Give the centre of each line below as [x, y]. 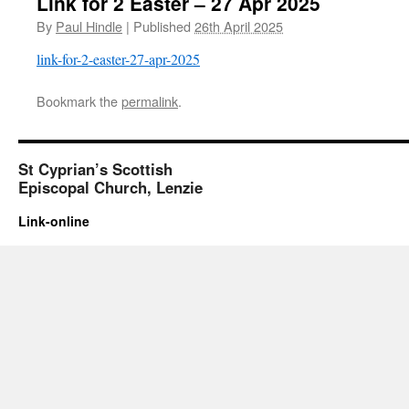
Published [162, 26]
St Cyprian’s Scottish [95, 169]
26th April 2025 [239, 26]
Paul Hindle [89, 26]
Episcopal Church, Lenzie [110, 187]
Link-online [54, 221]
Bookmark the [79, 101]
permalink [150, 101]
